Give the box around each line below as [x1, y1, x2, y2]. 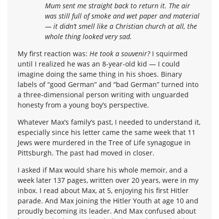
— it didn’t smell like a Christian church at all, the [45, 21, 197, 31]
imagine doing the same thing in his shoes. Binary [18, 69, 182, 79]
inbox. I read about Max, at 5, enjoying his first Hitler [18, 185, 189, 195]
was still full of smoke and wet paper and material [45, 11, 199, 21]
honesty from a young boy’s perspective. [18, 100, 149, 109]
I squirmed [150, 48, 188, 58]
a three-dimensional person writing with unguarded [18, 89, 189, 99]
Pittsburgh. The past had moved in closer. [18, 148, 154, 157]
